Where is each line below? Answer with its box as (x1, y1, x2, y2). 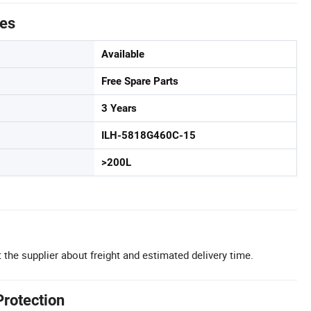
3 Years (101, 102, 137, 115)
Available (101, 48, 144, 60)
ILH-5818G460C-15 (101, 129, 196, 142)
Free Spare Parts (101, 75, 178, 87)
